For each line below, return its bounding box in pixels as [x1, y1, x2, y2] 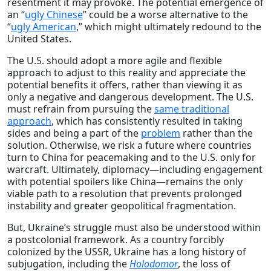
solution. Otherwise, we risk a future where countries [7, 138, 252, 152]
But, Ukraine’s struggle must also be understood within [7, 220, 261, 234]
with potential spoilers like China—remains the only [7, 174, 243, 188]
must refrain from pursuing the [7, 102, 154, 116]
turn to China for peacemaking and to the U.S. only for [7, 150, 256, 164]
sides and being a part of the [7, 126, 141, 140]
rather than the [180, 126, 253, 140]
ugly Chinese [25, 7, 83, 21]
